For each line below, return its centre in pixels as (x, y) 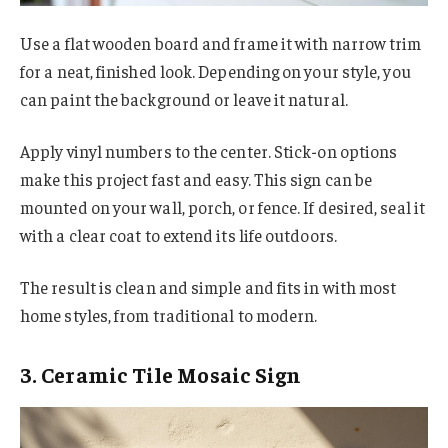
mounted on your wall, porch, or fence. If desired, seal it (222, 207)
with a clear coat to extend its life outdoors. (178, 235)
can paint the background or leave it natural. (184, 99)
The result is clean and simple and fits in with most (208, 286)
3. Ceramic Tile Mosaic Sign (161, 374)
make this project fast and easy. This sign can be (196, 179)
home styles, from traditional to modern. (169, 314)
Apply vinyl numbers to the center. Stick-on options (209, 151)
